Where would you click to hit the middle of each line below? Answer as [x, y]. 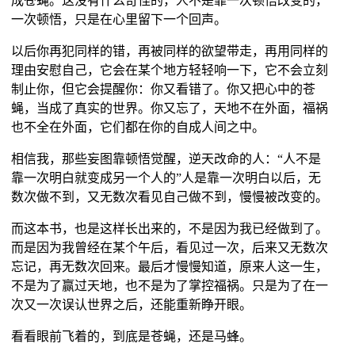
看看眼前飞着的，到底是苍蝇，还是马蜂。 [131, 337]
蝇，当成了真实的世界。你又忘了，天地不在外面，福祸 [169, 109]
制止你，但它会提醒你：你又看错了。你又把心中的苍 [163, 90]
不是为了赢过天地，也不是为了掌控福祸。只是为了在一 [169, 286]
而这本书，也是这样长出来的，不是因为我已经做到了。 [169, 229]
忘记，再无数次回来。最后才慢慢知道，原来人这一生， [169, 267]
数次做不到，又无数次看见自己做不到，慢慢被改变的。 [169, 197]
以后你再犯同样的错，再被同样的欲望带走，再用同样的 [169, 52]
